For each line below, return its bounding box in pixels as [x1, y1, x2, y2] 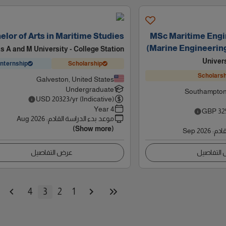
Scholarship [68, 60, 102, 67]
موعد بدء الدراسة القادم [47, 115, 114, 123]
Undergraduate [65, 85, 114, 93]
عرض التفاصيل [30, 148, 73, 156]
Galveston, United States [36, 75, 114, 83]
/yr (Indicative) [69, 95, 114, 103]
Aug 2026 [16, 115, 45, 123]
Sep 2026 [183, 127, 211, 135]
